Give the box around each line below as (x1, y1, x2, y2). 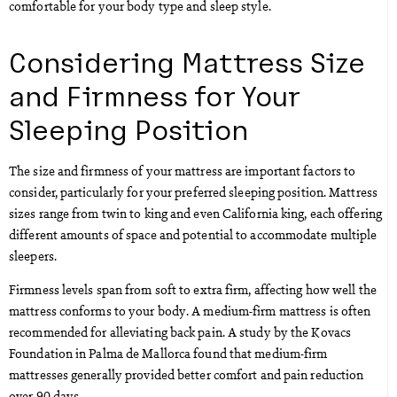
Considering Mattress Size (9, 43, 366, 78)
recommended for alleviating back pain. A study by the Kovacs (9, 323, 352, 341)
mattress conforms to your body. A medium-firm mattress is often (9, 301, 371, 320)
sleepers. (9, 245, 57, 264)
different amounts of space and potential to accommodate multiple (9, 224, 378, 243)
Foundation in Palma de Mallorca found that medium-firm (9, 344, 328, 362)
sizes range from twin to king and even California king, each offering (9, 203, 382, 222)
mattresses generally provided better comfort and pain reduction (9, 365, 364, 384)
